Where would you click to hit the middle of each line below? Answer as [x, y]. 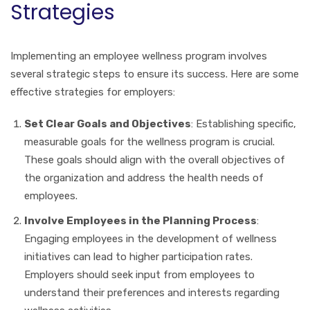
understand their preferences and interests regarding [152, 292]
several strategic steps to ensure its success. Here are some [155, 74]
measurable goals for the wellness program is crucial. [149, 142]
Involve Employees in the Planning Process [140, 220]
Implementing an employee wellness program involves [139, 56]
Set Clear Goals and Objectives [108, 124]
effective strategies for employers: [93, 92]
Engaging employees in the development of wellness [151, 238]
